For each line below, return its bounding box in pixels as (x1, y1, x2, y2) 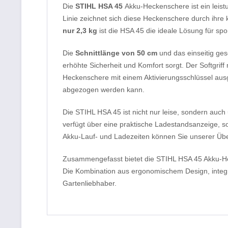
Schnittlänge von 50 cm (75, 48, 157, 57)
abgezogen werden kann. (63, 85, 145, 94)
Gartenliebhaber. (63, 179, 117, 187)
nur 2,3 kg (63, 26, 97, 35)
